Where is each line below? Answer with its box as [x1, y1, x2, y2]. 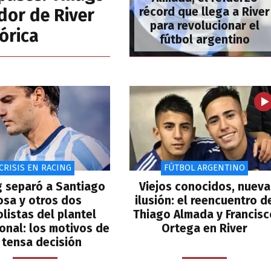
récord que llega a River [139, 5, 270, 19]
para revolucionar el [149, 19, 260, 33]
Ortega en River [162, 221, 247, 235]
